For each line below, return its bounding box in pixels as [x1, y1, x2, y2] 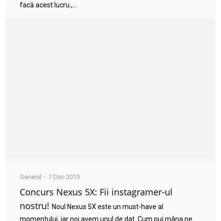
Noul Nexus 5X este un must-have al [52, 203, 163, 211]
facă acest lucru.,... [20, 1, 77, 9]
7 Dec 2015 [48, 173, 80, 181]
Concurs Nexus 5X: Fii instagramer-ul [20, 186, 173, 198]
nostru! [20, 200, 49, 212]
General [20, 173, 41, 181]
